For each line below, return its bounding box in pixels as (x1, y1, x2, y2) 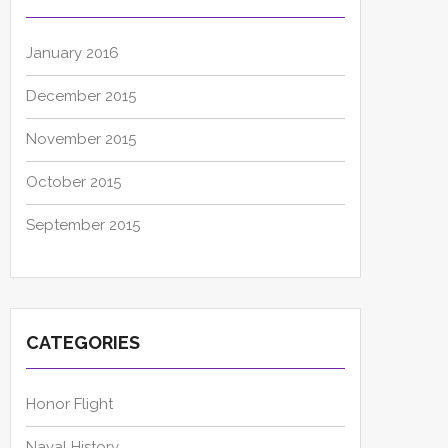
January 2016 (26, 44, 119, 63)
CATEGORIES (26, 332, 140, 354)
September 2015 (26, 216, 140, 235)
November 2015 (26, 130, 136, 149)
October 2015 (26, 173, 121, 192)
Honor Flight (26, 395, 113, 414)
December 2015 (26, 87, 136, 106)
